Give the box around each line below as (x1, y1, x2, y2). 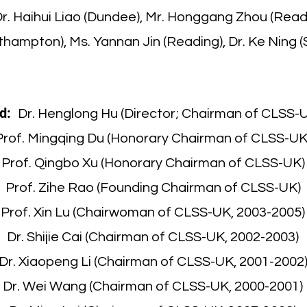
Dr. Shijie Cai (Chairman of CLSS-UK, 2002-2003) (7, 230, 299, 244)
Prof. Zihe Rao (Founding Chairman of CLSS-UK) (5, 181, 301, 195)
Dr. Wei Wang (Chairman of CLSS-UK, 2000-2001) (3, 280, 303, 293)
